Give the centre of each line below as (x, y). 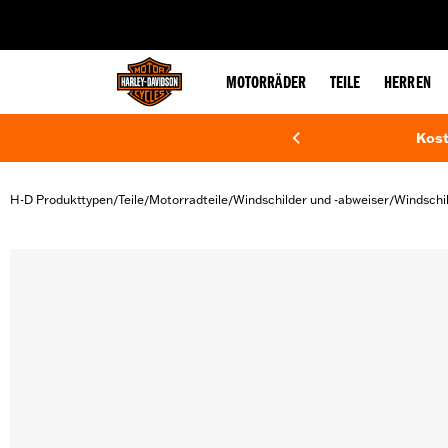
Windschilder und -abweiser (311, 199)
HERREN (407, 84)
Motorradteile (188, 199)
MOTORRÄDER (266, 84)
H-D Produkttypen (61, 199)
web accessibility (171, 14)
